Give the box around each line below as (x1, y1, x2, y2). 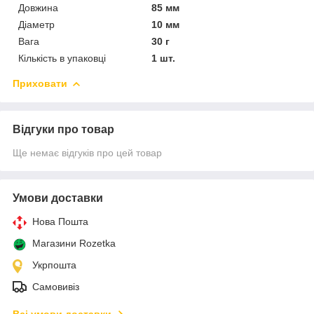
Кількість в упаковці (18, 52, 106, 64)
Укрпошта (32, 259, 76, 271)
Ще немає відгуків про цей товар (13, 146, 162, 158)
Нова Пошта (32, 215, 88, 227)
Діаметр (18, 18, 55, 30)
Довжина (18, 1, 58, 13)
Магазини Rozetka (32, 237, 116, 249)
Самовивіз (32, 280, 79, 292)
